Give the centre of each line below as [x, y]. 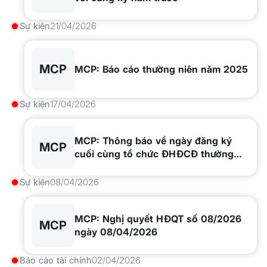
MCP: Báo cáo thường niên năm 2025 [161, 69]
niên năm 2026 [109, 167]
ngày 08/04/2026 [116, 232]
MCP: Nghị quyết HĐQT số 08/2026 [158, 219]
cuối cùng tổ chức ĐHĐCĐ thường [154, 154]
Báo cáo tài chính [56, 260]
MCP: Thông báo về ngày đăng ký [153, 141]
